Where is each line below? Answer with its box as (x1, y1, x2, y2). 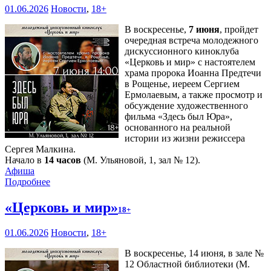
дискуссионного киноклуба (125, 45, 239, 56)
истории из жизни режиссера (125, 132, 245, 143)
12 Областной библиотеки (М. (125, 259, 250, 270)
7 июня (189, 24, 220, 34)
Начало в (5, 154, 44, 165)
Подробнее (5, 176, 50, 187)
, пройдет (220, 24, 258, 34)
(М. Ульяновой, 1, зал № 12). (81, 154, 200, 165)
